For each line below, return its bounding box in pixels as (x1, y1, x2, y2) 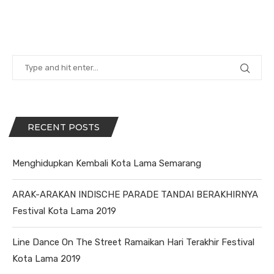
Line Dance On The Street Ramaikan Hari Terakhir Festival (12, 237, 254, 248)
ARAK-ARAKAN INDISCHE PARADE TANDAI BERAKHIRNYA (12, 189, 258, 201)
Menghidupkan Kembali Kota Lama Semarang (12, 158, 201, 169)
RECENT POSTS (28, 122, 100, 133)
